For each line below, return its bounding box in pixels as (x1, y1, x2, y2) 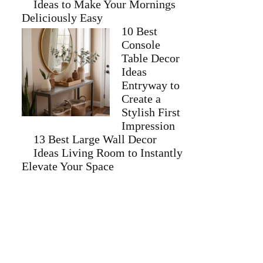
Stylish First (122, 106, 181, 119)
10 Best (122, 25, 158, 38)
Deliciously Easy (22, 11, 103, 24)
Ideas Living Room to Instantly (33, 146, 183, 159)
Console (122, 38, 161, 51)
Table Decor (122, 52, 180, 65)
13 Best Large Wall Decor (33, 133, 157, 146)
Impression (122, 119, 176, 132)
